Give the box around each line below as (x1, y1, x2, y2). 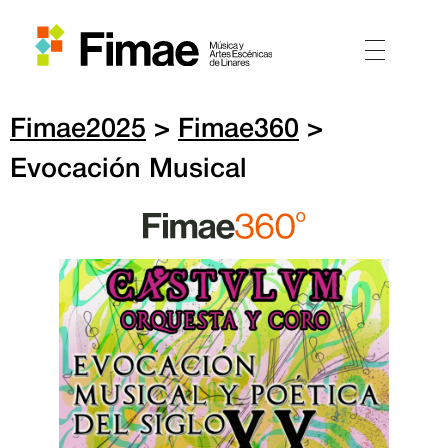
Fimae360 (178, 118, 299, 142)
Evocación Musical (10, 158, 247, 182)
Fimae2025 (10, 118, 146, 142)
